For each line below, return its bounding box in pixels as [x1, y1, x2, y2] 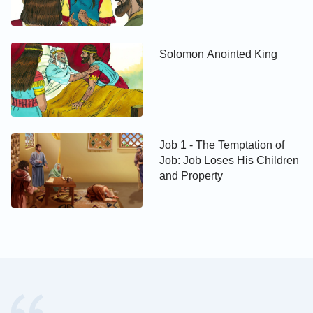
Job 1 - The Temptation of [159, 139, 285, 152]
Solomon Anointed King [159, 48, 278, 61]
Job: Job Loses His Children [159, 154, 300, 167]
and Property [159, 170, 224, 182]
